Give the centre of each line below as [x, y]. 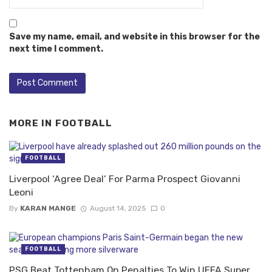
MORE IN [32, 124]
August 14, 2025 [118, 209]
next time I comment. [56, 49]
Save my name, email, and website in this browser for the [134, 37]
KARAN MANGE [48, 209]
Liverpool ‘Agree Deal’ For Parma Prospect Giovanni [125, 178]
